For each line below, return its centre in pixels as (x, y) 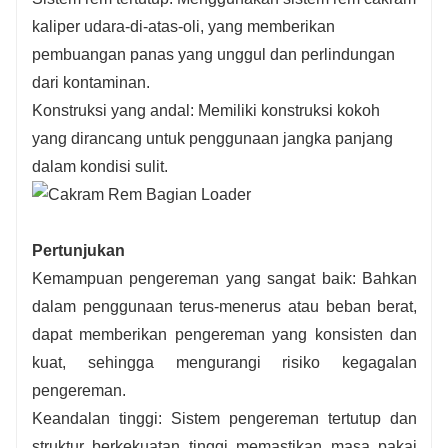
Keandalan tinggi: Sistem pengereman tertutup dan (225, 419)
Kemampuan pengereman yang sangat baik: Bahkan (225, 279)
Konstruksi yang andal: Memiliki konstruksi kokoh (206, 110)
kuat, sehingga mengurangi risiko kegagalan (225, 363)
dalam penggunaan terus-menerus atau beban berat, (225, 307)
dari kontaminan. (91, 82)
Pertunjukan (78, 251)
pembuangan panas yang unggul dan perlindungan (213, 54)
